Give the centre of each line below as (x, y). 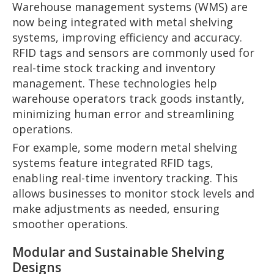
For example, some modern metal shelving (125, 147)
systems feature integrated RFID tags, (113, 162)
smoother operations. (70, 224)
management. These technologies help (115, 83)
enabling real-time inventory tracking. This (125, 178)
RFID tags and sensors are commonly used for (133, 52)
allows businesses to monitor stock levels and (133, 193)
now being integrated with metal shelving (123, 22)
